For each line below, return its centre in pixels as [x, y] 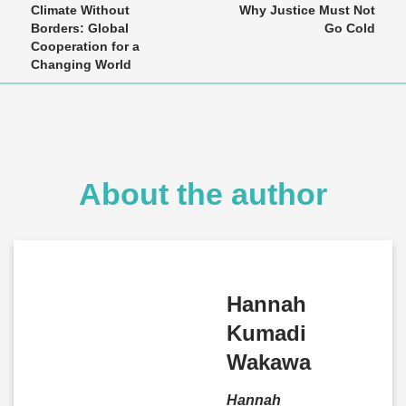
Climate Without [80, 10]
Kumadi [266, 333]
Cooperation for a [85, 46]
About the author [203, 194]
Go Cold [350, 28]
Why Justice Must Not [307, 10]
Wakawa [268, 362]
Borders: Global [80, 28]
